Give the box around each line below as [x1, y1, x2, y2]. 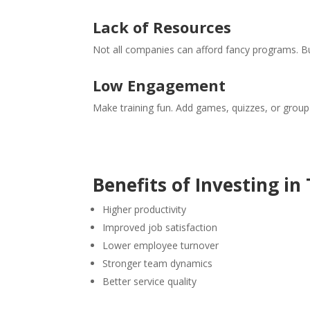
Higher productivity [102, 203, 187, 216]
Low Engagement [93, 75, 226, 95]
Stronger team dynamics [102, 257, 213, 270]
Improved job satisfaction [102, 221, 218, 234]
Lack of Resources [93, 17, 232, 37]
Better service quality [102, 275, 197, 288]
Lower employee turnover [102, 239, 219, 252]
